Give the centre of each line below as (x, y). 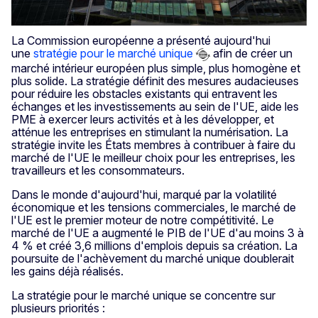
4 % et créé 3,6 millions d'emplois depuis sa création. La (154, 245)
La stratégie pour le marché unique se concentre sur (143, 295)
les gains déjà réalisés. (67, 271)
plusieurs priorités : (58, 308)
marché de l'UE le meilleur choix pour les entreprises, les (153, 157)
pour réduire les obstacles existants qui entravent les (144, 93)
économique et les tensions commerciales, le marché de (154, 207)
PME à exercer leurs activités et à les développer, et (143, 119)
